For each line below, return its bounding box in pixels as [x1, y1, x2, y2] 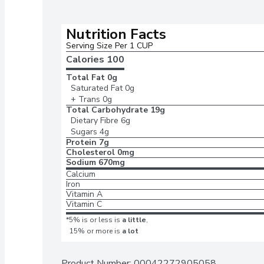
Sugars [71, 126, 97, 137]
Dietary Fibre [71, 115, 118, 126]
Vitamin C [66, 199, 102, 210]
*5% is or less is [66, 215, 120, 225]
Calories [66, 53, 107, 66]
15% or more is [70, 226, 120, 236]
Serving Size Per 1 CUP [66, 40, 155, 51]
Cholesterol [66, 147, 115, 158]
